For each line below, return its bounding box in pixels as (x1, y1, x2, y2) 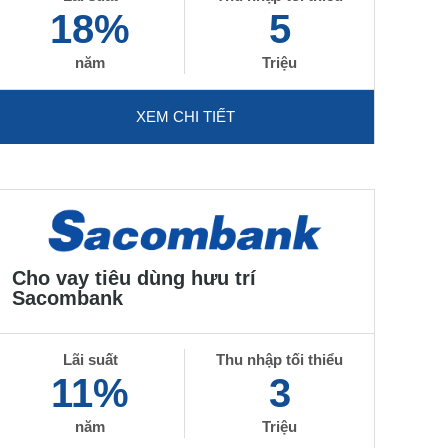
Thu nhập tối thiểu (216, 351, 344, 368)
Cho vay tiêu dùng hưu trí (11, 267, 256, 289)
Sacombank (11, 287, 123, 309)
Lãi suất (62, 351, 118, 368)
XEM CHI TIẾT (135, 108, 235, 125)
